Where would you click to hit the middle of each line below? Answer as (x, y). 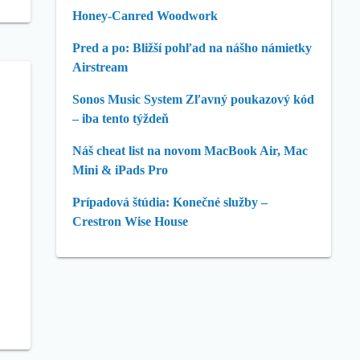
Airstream (100, 67)
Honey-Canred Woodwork (145, 16)
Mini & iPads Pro (120, 170)
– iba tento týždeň (121, 119)
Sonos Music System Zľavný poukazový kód (193, 99)
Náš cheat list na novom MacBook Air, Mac (190, 151)
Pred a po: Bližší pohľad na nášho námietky (192, 48)
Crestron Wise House (130, 221)
